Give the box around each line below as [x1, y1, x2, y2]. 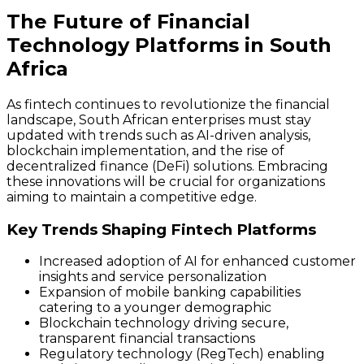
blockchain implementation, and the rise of [6, 142, 284, 158]
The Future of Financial [6, 9, 250, 33]
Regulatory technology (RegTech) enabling [39, 346, 325, 362]
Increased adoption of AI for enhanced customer [39, 253, 356, 270]
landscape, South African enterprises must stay [6, 111, 311, 128]
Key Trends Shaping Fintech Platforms [6, 219, 316, 239]
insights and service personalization [39, 269, 266, 285]
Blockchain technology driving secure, [39, 315, 288, 331]
